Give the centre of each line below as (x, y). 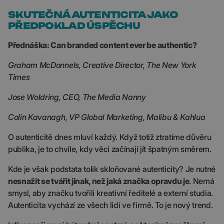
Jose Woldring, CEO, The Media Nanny (77, 97)
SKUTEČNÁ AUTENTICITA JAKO (93, 14)
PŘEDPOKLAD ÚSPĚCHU (74, 25)
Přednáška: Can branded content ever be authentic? (102, 45)
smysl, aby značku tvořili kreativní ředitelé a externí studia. (111, 193)
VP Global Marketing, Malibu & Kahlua (137, 117)
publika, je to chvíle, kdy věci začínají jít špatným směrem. (110, 149)
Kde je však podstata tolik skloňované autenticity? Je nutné (112, 169)
